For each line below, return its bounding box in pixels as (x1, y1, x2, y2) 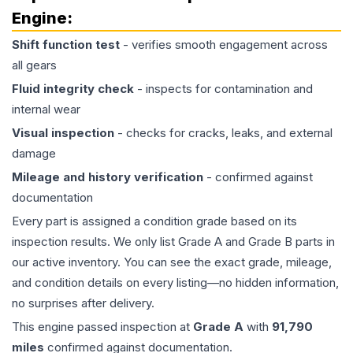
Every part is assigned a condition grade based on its (12, 214, 297, 229)
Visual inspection (12, 125, 114, 140)
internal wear (12, 102, 80, 117)
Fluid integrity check (12, 81, 134, 96)
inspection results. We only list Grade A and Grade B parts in (12, 234, 335, 249)
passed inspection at (74, 319, 193, 334)
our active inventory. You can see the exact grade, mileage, (12, 255, 332, 269)
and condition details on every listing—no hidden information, (12, 275, 339, 290)
